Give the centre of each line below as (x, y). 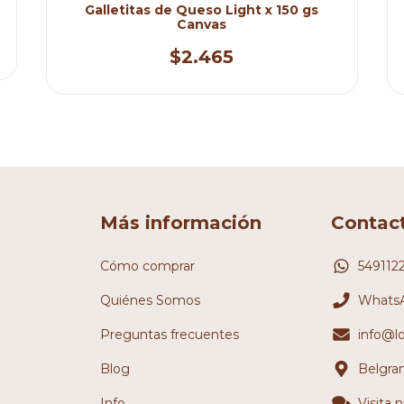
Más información (181, 223)
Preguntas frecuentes (170, 334)
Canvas (202, 25)
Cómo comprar (148, 266)
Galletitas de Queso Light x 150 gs (202, 10)
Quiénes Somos (151, 300)
